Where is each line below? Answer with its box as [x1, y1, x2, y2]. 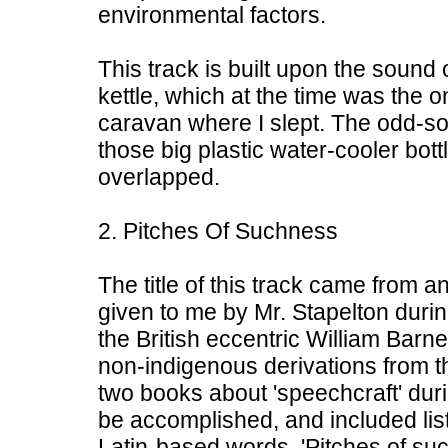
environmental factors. [98, 2, 326, 28]
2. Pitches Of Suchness [98, 218, 338, 244]
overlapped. [98, 164, 220, 190]
